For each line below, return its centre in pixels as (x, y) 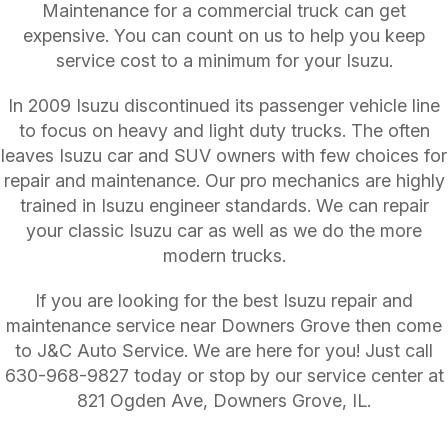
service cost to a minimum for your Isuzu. (224, 61)
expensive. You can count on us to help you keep (224, 36)
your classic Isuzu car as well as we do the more (224, 231)
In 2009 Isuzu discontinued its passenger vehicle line (224, 106)
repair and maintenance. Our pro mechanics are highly (224, 181)
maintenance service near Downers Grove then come (224, 326)
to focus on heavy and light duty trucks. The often (224, 131)
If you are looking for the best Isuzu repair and (224, 301)
